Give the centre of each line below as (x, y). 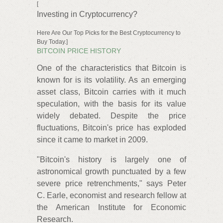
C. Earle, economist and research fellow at (111, 196)
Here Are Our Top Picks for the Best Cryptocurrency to (109, 33)
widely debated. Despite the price (111, 116)
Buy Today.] (52, 42)
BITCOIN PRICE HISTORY (79, 51)
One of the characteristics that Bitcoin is (111, 68)
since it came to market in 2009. (92, 140)
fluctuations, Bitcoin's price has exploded (111, 128)
